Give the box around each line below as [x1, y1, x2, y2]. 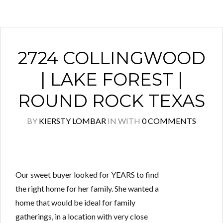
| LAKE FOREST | [40, 69, 183, 90]
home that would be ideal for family [15, 198, 135, 207]
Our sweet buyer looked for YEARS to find [15, 170, 159, 179]
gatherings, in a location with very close [15, 212, 148, 221]
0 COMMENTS [142, 116, 196, 125]
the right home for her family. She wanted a [15, 184, 159, 193]
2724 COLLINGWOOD [17, 47, 206, 69]
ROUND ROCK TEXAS [18, 90, 205, 111]
